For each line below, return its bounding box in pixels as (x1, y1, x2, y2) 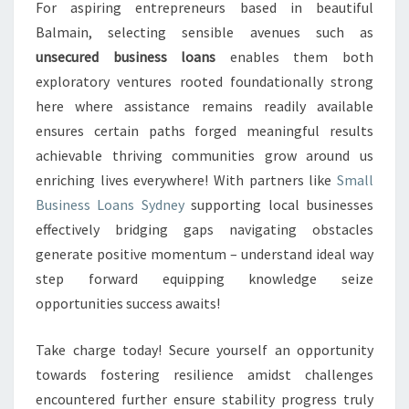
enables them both (215, 47, 374, 66)
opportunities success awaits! (36, 294, 220, 312)
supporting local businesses (184, 195, 374, 214)
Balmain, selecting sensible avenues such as (36, 23, 373, 41)
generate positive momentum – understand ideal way (36, 245, 373, 263)
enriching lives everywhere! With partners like (36, 171, 337, 189)
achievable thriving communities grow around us (36, 146, 373, 164)
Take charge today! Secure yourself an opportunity (36, 341, 373, 359)
